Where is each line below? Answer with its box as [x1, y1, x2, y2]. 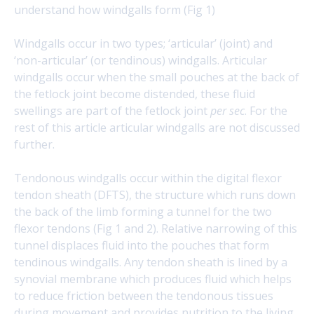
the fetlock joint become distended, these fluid [14, 86, 255, 102]
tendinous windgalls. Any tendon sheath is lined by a [14, 254, 287, 270]
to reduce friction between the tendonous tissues [14, 288, 273, 303]
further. [14, 137, 55, 152]
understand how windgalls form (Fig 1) [14, 2, 215, 18]
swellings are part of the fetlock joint [14, 103, 210, 118]
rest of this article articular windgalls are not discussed [14, 120, 300, 135]
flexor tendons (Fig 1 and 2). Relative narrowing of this [14, 221, 297, 236]
